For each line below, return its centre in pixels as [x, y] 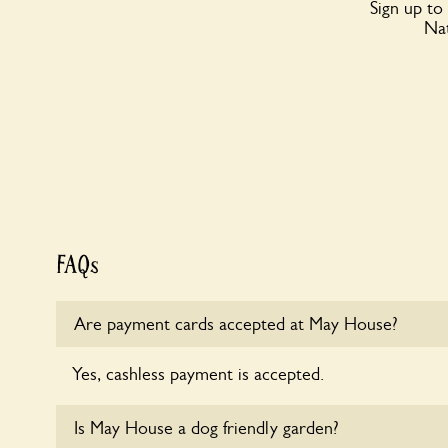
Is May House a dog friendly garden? [206, 428]
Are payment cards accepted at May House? [236, 324]
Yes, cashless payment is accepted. [198, 374]
